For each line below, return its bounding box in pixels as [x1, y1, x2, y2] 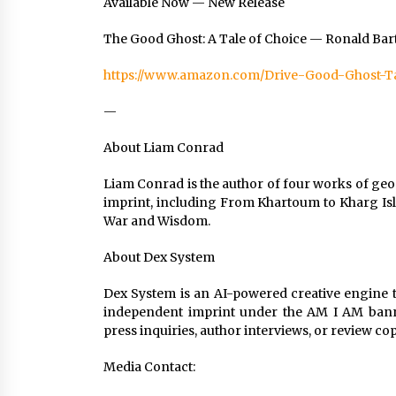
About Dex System [103, 249, 215, 265]
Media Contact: [103, 359, 195, 375]
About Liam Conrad [103, 140, 224, 156]
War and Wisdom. [103, 213, 210, 229]
